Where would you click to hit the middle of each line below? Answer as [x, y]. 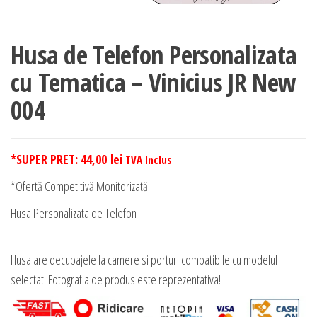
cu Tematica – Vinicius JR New [154, 83]
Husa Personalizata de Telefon [74, 213]
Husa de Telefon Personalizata [154, 55]
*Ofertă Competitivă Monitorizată [79, 186]
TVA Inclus [149, 160]
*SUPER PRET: [46, 160]
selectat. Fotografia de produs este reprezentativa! [116, 280]
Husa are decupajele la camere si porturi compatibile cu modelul [144, 260]
